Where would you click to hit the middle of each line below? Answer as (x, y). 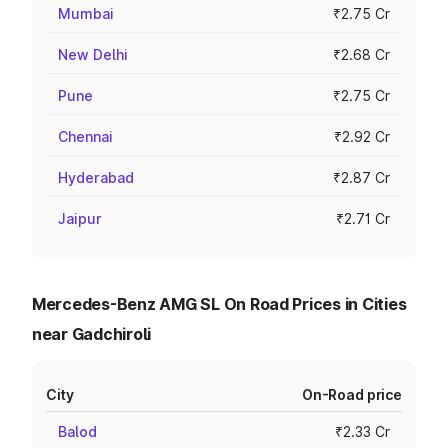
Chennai (85, 136)
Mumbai (86, 13)
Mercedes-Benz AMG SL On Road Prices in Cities (219, 304)
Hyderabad (96, 177)
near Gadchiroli (92, 334)
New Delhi (93, 54)
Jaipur (80, 218)
